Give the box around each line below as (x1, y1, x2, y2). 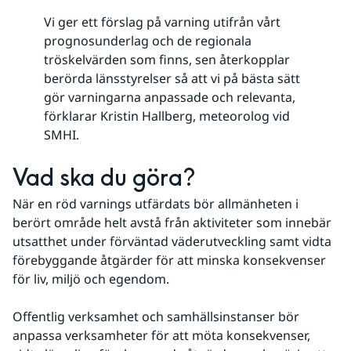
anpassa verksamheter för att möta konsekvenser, (13, 327, 310, 345)
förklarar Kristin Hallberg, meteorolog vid (44, 107, 290, 125)
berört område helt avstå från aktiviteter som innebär (13, 214, 331, 232)
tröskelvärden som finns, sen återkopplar (44, 51, 290, 69)
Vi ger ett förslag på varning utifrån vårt (44, 13, 280, 31)
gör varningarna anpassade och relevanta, (44, 89, 295, 107)
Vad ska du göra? (13, 163, 196, 195)
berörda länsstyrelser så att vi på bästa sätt (44, 70, 300, 88)
